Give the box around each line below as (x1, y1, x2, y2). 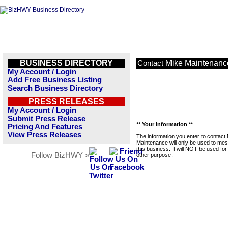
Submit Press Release (8, 115, 85, 123)
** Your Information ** (136, 121, 193, 127)
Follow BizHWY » (31, 151, 89, 159)
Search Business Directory (8, 84, 103, 92)
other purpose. (136, 152, 173, 158)
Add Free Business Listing (8, 76, 102, 84)
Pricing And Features (8, 123, 82, 131)
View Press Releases (8, 131, 81, 139)
